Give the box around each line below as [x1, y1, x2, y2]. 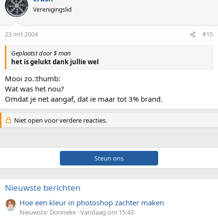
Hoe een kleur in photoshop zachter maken [19, 197, 164, 207]
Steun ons [65, 153, 153, 163]
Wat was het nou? [5, 83, 64, 93]
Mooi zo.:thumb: [5, 73, 60, 83]
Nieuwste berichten [5, 182, 81, 193]
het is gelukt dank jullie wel [11, 57, 99, 66]
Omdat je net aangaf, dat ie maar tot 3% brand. [5, 93, 163, 104]
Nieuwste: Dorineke [19, 207, 76, 217]
